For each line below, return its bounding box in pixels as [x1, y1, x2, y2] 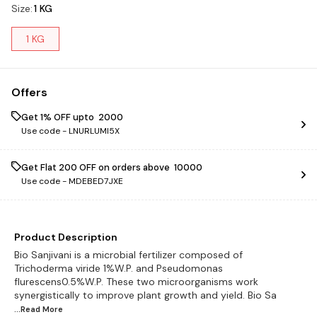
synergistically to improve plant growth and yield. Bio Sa [14, 288, 277, 301]
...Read [14, 304, 42, 314]
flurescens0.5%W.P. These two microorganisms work [14, 275, 258, 288]
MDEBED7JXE [69, 175, 123, 187]
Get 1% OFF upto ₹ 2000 [21, 110, 123, 123]
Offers [11, 84, 47, 100]
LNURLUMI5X [69, 125, 120, 137]
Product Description [14, 230, 117, 243]
